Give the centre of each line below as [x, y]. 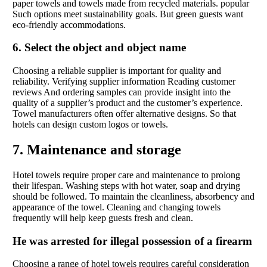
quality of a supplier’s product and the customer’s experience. [128, 103]
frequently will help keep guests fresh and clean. [103, 218]
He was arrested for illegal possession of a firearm [132, 241]
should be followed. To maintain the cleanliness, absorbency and [133, 196]
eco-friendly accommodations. [69, 24]
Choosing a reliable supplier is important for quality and [117, 71]
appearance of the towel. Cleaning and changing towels [117, 207]
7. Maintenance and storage [97, 149]
